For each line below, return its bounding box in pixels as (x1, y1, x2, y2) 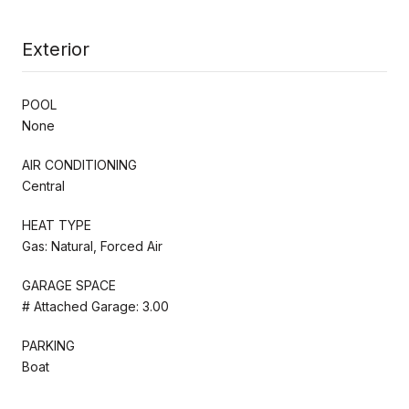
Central (22, 177, 65, 194)
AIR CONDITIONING (22, 156, 137, 173)
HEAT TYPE (22, 216, 91, 233)
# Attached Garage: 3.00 (22, 298, 169, 314)
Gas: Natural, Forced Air (22, 237, 163, 254)
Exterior (22, 37, 89, 60)
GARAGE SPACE (22, 277, 116, 293)
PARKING (22, 337, 75, 353)
